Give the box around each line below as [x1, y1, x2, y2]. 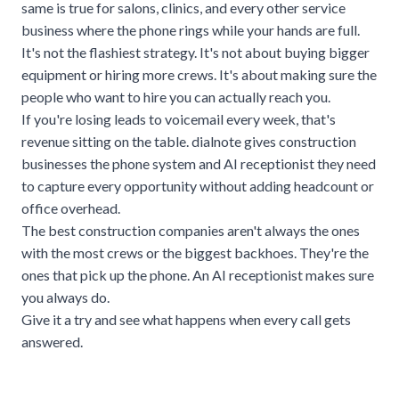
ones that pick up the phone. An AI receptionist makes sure [21, 265, 374, 283]
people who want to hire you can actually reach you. [21, 87, 330, 105]
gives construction [241, 132, 356, 150]
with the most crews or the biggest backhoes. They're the [21, 243, 369, 261]
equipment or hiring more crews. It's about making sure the [21, 65, 377, 83]
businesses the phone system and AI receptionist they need [21, 154, 376, 172]
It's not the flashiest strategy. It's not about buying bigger [21, 43, 370, 61]
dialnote [191, 132, 241, 150]
